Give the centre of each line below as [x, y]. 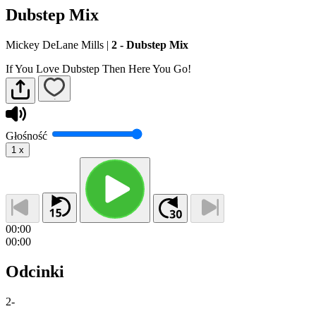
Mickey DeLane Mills [55, 44]
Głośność [26, 136]
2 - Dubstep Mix [150, 44]
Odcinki [35, 271]
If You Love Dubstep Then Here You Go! [98, 68]
